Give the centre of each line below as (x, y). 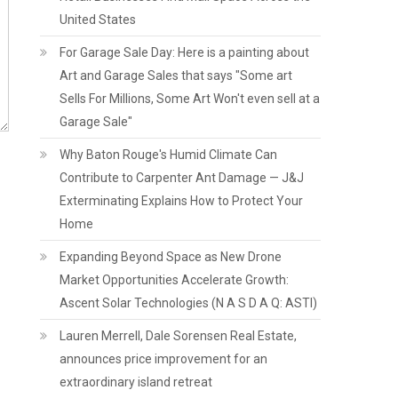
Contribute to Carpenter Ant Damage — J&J (182, 178)
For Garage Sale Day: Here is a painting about (185, 52)
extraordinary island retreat (136, 382)
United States (98, 20)
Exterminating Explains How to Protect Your (182, 201)
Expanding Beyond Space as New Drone (171, 257)
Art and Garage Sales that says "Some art (176, 76)
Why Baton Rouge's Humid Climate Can (169, 155)
